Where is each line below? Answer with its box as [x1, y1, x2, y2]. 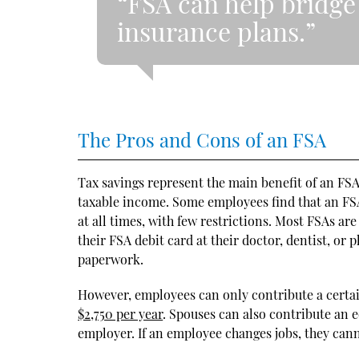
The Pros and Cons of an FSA [78, 126, 327, 152]
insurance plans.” [117, 13, 317, 48]
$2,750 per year [78, 305, 163, 322]
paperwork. [78, 250, 144, 268]
